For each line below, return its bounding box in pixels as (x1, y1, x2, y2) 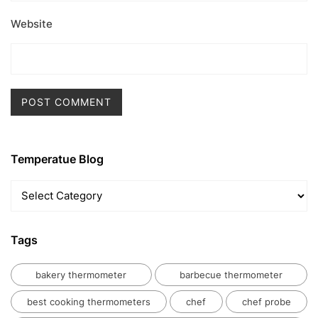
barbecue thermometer (179, 268, 283, 280)
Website (11, 16, 53, 31)
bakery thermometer (35, 268, 127, 280)
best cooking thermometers (27, 295, 151, 307)
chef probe (241, 295, 291, 307)
